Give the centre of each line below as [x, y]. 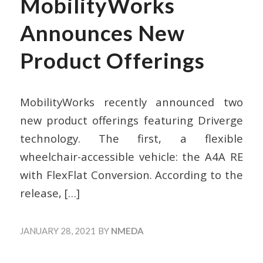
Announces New [102, 33]
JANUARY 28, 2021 [58, 230]
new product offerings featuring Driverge [131, 120]
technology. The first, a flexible [131, 139]
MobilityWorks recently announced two [131, 102]
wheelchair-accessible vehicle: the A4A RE [131, 157]
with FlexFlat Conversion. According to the [131, 175]
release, [41, 193]
